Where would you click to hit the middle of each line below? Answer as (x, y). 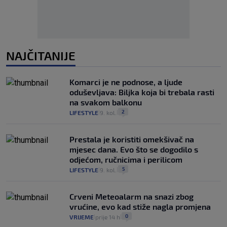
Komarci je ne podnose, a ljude (126, 82)
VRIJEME (82, 217)
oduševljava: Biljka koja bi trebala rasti (142, 92)
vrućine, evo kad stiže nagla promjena (140, 207)
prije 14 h (108, 217)
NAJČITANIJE (41, 56)
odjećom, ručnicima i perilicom (126, 160)
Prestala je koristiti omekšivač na (132, 139)
